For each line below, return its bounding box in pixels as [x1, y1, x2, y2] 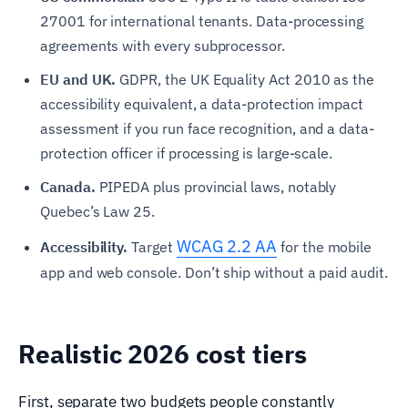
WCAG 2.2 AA [176, 235, 278, 257]
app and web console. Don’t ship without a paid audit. [40, 262, 388, 281]
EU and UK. [40, 69, 117, 88]
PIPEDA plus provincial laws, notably [95, 177, 337, 196]
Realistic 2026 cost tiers [18, 336, 307, 371]
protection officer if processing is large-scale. [40, 143, 333, 162]
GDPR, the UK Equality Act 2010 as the [116, 69, 375, 88]
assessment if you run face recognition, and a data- [40, 118, 374, 138]
